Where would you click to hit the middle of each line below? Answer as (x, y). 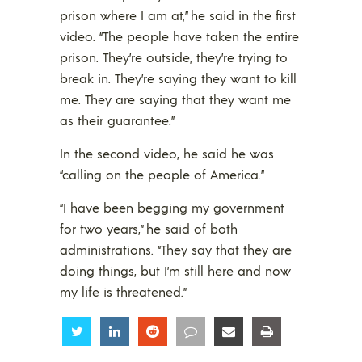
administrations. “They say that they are (176, 249)
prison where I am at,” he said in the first (178, 15)
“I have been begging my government (172, 207)
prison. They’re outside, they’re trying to (174, 57)
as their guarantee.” (117, 120)
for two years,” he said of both (149, 228)
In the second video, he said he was (167, 153)
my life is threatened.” (123, 291)
